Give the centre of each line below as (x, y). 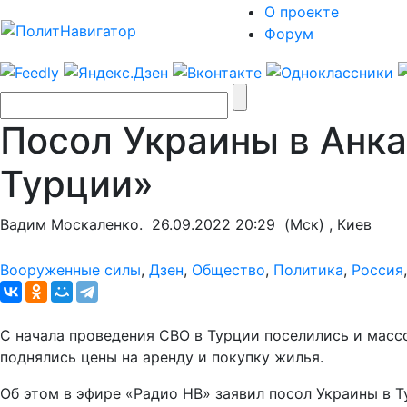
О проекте (302, 12)
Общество (228, 269)
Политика (308, 269)
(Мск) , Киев (323, 224)
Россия (377, 269)
